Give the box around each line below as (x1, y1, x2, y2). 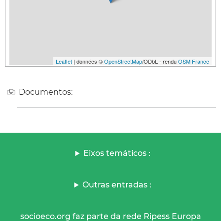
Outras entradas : (82, 180, 152, 190)
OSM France (178, 57, 209, 65)
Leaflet (56, 57, 72, 65)
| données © (72, 57, 104, 65)
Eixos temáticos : (83, 148, 151, 158)
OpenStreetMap (104, 57, 142, 65)
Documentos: (19, 87, 73, 97)
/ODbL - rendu (142, 57, 178, 65)
